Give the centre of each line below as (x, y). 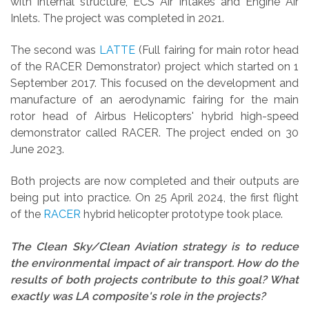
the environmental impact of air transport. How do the (154, 263)
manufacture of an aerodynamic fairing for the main (154, 100)
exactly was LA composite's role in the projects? (138, 296)
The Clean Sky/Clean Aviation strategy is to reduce (154, 246)
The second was (55, 50)
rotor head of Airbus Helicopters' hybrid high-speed (154, 117)
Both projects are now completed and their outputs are (154, 181)
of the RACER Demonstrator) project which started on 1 (154, 67)
